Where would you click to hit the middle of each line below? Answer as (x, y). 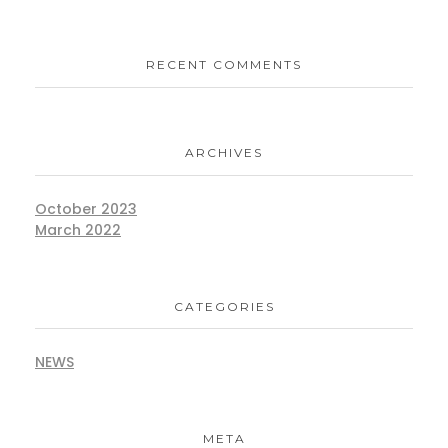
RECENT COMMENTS (224, 64)
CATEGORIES (224, 306)
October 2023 (86, 208)
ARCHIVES (224, 153)
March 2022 (78, 229)
